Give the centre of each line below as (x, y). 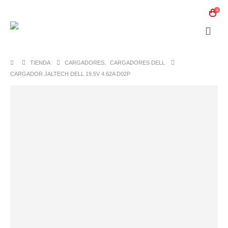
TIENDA (40, 63)
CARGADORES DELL (138, 63)
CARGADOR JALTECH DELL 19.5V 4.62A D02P (70, 74)
